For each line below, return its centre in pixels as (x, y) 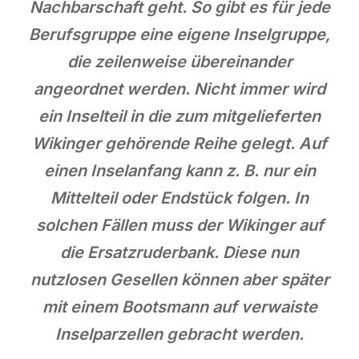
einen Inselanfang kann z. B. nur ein (179, 170)
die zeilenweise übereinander (179, 61)
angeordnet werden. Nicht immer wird (179, 89)
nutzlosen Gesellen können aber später (179, 279)
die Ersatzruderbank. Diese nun (179, 252)
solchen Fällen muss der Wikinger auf (179, 225)
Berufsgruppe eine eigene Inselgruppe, (179, 34)
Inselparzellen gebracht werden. (179, 334)
